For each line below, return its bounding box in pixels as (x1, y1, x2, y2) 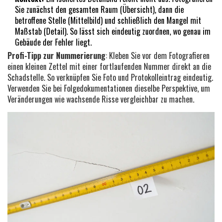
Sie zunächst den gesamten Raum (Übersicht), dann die (15, 3, 184, 15)
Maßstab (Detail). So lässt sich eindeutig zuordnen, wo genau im (15, 25, 211, 37)
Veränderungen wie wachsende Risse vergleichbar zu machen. (7, 93, 194, 105)
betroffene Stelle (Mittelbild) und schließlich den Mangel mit (15, 14, 201, 26)
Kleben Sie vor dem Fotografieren (109, 49, 210, 61)
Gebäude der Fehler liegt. (15, 36, 92, 48)
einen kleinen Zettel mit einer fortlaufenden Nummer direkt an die (7, 60, 211, 72)
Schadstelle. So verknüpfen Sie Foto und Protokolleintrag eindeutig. (7, 71, 213, 83)
